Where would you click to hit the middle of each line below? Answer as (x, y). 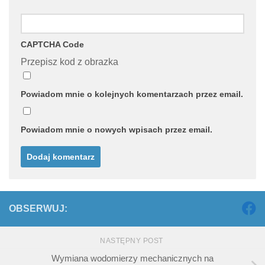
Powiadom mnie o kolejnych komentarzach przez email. (132, 94)
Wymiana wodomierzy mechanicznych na (132, 258)
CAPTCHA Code (52, 45)
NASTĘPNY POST (132, 241)
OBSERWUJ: (38, 209)
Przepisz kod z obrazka (70, 62)
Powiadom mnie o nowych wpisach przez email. (117, 130)
